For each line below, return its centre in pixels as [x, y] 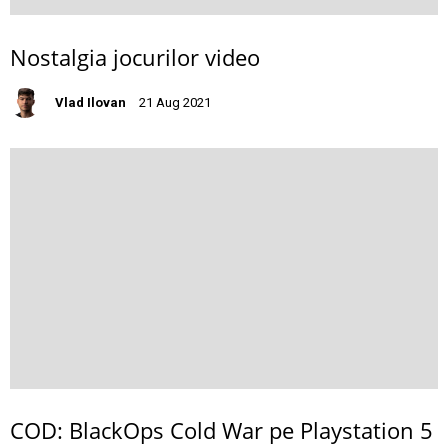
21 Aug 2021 [175, 102]
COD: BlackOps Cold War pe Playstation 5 [221, 430]
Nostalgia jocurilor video [135, 56]
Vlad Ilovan [90, 102]
